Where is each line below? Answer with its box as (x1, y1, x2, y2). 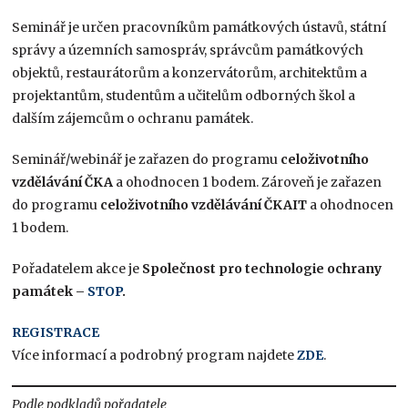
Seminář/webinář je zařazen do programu (12, 151, 281, 168)
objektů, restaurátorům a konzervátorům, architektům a (12, 65, 368, 82)
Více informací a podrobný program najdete (12, 347, 298, 364)
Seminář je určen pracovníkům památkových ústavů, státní (12, 19, 387, 36)
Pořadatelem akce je (12, 260, 143, 278)
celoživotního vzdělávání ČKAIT (100, 197, 308, 214)
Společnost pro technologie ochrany (142, 260, 382, 278)
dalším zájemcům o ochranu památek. (12, 110, 254, 127)
